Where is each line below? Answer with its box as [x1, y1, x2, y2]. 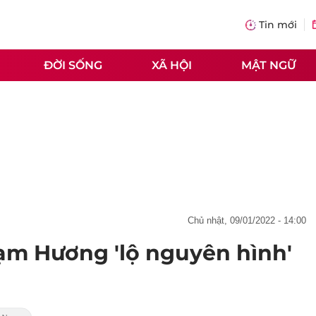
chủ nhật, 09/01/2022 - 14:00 [194, 215, 306, 226]
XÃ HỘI [152, 58, 192, 72]
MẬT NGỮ [241, 58, 296, 72]
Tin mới [259, 18, 297, 31]
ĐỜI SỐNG [44, 58, 102, 72]
